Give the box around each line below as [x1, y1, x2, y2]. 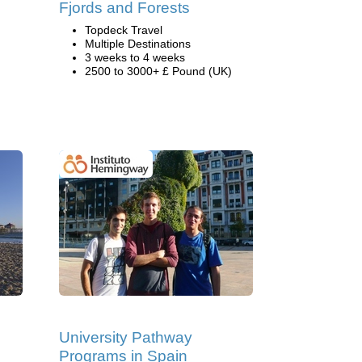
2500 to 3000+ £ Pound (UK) [85, 65, 232, 78]
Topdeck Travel [85, 23, 162, 36]
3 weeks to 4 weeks [85, 51, 185, 64]
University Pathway [59, 329, 192, 346]
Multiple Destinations [85, 37, 191, 50]
